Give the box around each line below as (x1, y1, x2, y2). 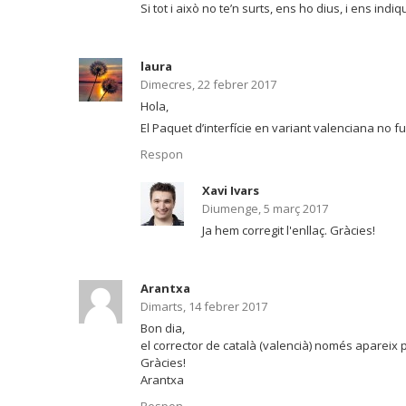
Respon (140, 146, 183, 163)
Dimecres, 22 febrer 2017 (140, 76, 276, 93)
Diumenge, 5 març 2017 (202, 200, 328, 217)
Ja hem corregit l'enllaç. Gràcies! (202, 222, 375, 239)
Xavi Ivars (202, 182, 259, 199)
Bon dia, (140, 320, 185, 337)
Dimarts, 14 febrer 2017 (140, 298, 267, 315)
